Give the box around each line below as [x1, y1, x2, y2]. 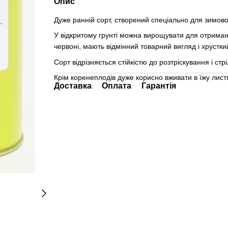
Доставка [53, 81, 92, 91]
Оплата [101, 81, 131, 91]
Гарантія [141, 81, 176, 91]
